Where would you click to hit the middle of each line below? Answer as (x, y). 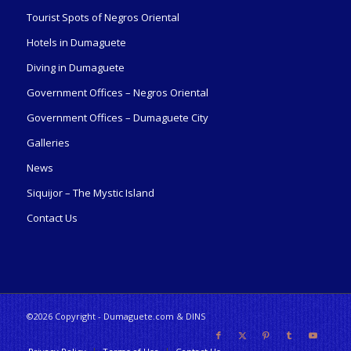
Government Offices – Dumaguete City (117, 118)
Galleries (48, 143)
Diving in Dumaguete (75, 68)
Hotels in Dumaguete (76, 43)
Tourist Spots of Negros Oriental (103, 18)
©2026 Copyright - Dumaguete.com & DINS (116, 317)
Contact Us (52, 218)
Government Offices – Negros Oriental (117, 93)
